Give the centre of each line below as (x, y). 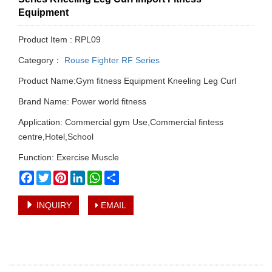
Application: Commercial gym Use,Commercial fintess (121, 122)
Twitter (64, 176)
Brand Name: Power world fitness (82, 102)
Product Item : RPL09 (59, 40)
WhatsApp (122, 176)
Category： (40, 60)
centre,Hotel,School (56, 137)
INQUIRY (53, 206)
